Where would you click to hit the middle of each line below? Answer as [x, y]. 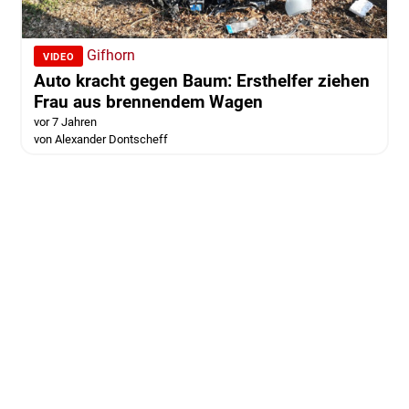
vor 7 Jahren [65, 121]
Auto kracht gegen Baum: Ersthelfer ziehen [201, 80]
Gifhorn [111, 55]
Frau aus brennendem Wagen [148, 101]
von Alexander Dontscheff [100, 139]
